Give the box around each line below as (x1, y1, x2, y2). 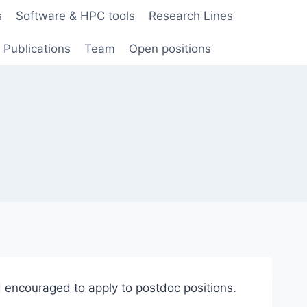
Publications (3, 41, 71, 56)
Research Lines (149, 9, 234, 23)
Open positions (129, 41, 212, 56)
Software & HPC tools (16, 9, 136, 23)
